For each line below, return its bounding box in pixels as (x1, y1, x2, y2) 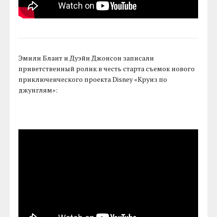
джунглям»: (18, 85, 58, 95)
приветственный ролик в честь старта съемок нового (18, 64, 195, 74)
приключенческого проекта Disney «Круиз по (18, 75, 168, 84)
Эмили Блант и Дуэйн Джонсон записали (18, 53, 155, 63)
